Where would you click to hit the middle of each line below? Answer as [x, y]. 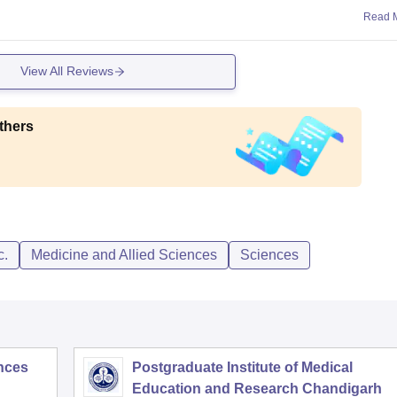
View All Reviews [67, 71]
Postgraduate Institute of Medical [242, 367]
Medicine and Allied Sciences [124, 254]
